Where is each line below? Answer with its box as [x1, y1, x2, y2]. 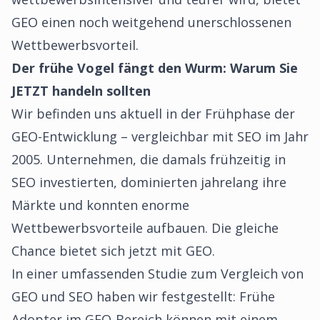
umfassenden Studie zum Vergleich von [61, 265, 304, 282]
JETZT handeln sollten [11, 82, 151, 99]
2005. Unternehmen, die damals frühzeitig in [11, 151, 286, 168]
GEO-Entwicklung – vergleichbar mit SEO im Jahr [11, 128, 309, 145]
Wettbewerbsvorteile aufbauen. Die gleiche [11, 219, 279, 236]
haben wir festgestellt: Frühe [93, 288, 275, 305]
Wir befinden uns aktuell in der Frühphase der [11, 105, 295, 122]
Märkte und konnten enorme [11, 196, 189, 214]
